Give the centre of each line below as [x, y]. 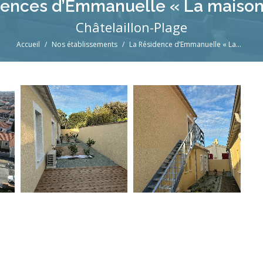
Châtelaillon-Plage [131, 27]
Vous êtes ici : [131, 45]
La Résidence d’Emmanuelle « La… [185, 44]
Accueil [28, 44]
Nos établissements [84, 44]
